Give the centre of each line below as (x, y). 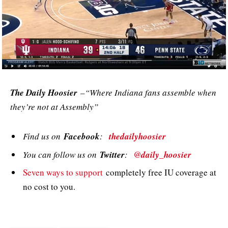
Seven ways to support (63, 173)
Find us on (43, 136)
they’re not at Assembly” (54, 106)
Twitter (112, 154)
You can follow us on (61, 154)
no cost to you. (49, 187)
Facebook (82, 137)
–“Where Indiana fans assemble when (147, 92)
